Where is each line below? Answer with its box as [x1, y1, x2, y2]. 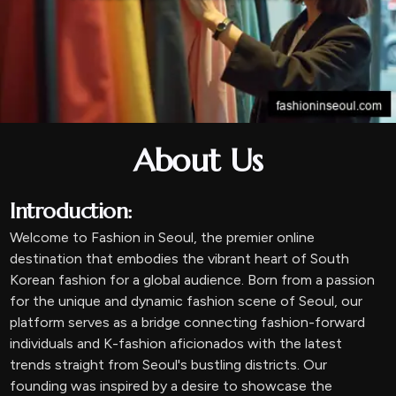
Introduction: [10, 198, 133, 225]
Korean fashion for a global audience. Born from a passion [10, 271, 376, 288]
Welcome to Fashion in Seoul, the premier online [10, 229, 316, 246]
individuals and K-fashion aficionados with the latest [10, 335, 343, 352]
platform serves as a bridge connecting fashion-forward [10, 314, 366, 331]
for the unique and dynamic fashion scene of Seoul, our [10, 293, 363, 309]
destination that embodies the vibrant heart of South [10, 250, 350, 267]
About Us [133, 141, 263, 180]
